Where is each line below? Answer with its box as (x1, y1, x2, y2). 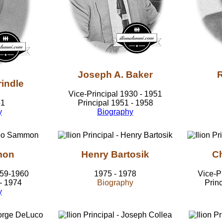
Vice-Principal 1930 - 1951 (68, 89, 162, 98)
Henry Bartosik (81, 149, 149, 160)
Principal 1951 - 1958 (77, 98, 153, 107)
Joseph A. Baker (78, 69, 153, 80)
